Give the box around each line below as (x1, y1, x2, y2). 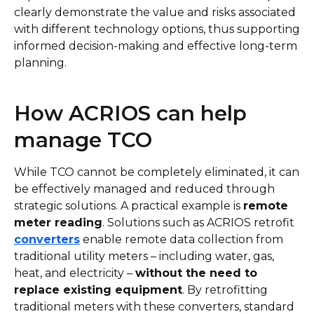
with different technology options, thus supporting (14, 22, 300, 36)
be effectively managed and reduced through (14, 182, 275, 196)
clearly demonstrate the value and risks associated (14, 6, 296, 19)
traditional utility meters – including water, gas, (14, 250, 274, 263)
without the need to (135, 266, 257, 280)
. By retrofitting (182, 283, 268, 296)
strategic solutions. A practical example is (14, 199, 243, 212)
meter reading (14, 216, 102, 229)
